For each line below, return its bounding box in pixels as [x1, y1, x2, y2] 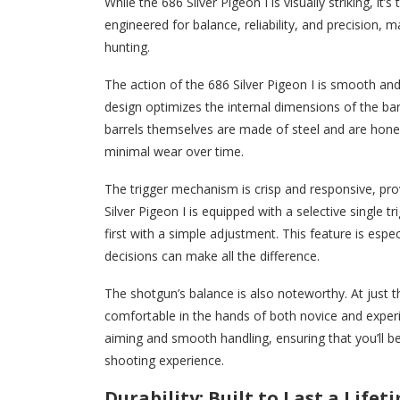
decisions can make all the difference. [104, 247, 320, 265]
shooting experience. [104, 352, 224, 370]
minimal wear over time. [104, 143, 244, 161]
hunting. [104, 38, 150, 56]
